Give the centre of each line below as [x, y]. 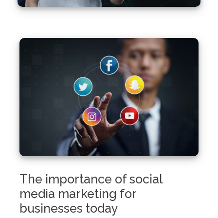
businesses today [69, 208]
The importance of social [91, 179]
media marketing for [78, 193]
